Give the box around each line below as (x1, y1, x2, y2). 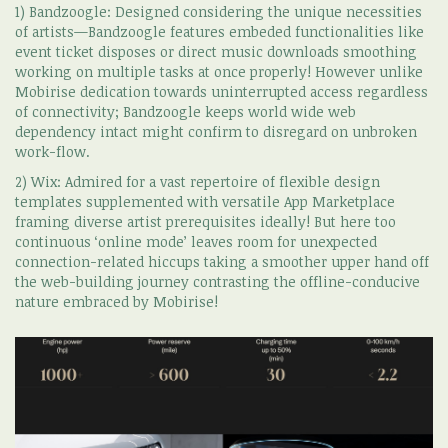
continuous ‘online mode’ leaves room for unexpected (15, 232, 377, 252)
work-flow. (15, 142, 90, 162)
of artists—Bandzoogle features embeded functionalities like (15, 22, 424, 42)
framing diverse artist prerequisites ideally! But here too (15, 212, 396, 232)
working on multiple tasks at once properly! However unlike (15, 62, 423, 82)
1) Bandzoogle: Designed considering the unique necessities (15, 2, 422, 22)
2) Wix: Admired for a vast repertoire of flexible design (15, 172, 380, 192)
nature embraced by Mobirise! (15, 292, 218, 312)
